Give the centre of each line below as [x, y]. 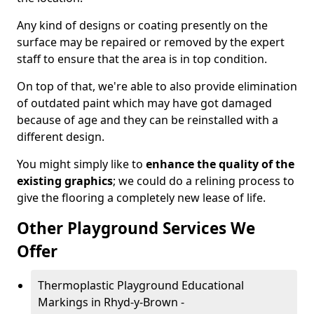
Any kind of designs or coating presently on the [142, 25]
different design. [61, 137]
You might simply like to [81, 164]
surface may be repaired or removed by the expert [151, 42]
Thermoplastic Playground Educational [141, 285]
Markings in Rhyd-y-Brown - [111, 302]
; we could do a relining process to [204, 181]
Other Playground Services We [136, 228]
